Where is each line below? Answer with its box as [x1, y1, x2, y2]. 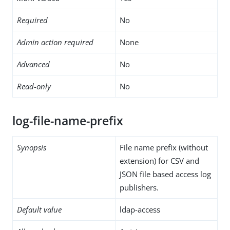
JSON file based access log [120, 168, 211, 179]
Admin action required [17, 36, 93, 47]
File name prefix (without [120, 142, 208, 152]
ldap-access [120, 204, 160, 215]
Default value [17, 204, 62, 215]
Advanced [17, 59, 50, 69]
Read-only [17, 81, 51, 91]
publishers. [120, 182, 159, 193]
